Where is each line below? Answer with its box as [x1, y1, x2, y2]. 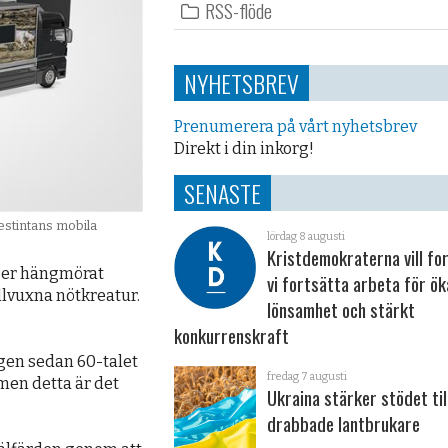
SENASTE [183, 175, 261, 212]
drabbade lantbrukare [267, 409, 421, 439]
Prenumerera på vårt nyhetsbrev [173, 117, 417, 137]
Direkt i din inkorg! [173, 139, 314, 159]
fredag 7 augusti [267, 370, 348, 384]
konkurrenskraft [173, 321, 289, 351]
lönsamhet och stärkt [267, 295, 416, 325]
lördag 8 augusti [267, 230, 346, 244]
